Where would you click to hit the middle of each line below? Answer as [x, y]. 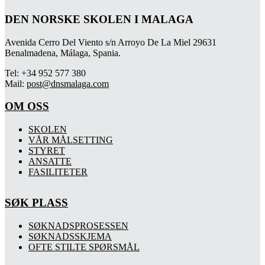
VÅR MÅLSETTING [71, 140]
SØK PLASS [36, 203]
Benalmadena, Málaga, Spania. [63, 53]
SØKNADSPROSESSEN [78, 225]
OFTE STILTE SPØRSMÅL [84, 247]
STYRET [47, 151]
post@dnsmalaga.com [68, 83]
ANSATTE [50, 161]
